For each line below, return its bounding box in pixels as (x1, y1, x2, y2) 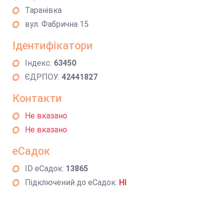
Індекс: (25, 58, 54, 68)
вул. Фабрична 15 (25, 19, 89, 29)
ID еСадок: (25, 164, 66, 173)
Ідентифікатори (12, 39, 93, 52)
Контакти (12, 92, 62, 105)
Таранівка (25, 5, 62, 15)
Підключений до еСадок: (25, 178, 119, 187)
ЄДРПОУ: (25, 72, 62, 82)
